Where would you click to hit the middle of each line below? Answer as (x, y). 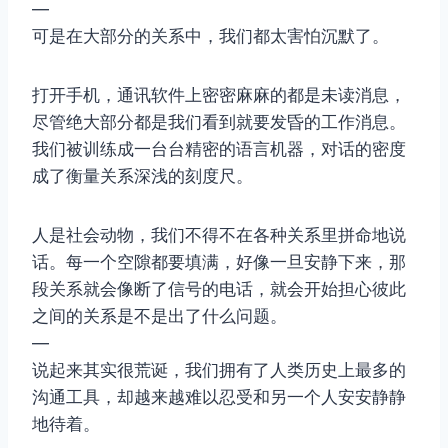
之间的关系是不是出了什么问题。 (159, 316)
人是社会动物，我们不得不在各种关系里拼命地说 (219, 235)
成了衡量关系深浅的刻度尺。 (142, 176)
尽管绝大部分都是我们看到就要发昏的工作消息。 (219, 122)
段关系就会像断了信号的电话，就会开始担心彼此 (219, 289)
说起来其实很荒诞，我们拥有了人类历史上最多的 (219, 370)
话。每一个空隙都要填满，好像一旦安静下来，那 (219, 262)
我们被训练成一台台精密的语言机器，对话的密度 (219, 149)
